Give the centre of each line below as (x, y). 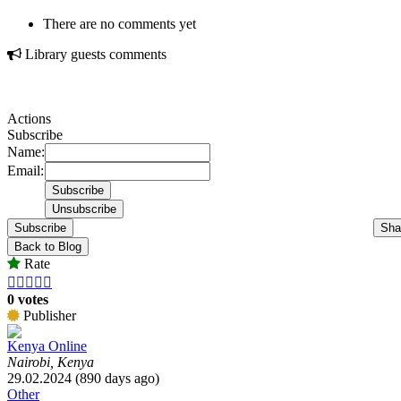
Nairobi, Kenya (51, 362)
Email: (26, 170)
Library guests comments (94, 54)
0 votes (28, 299)
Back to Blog (48, 246)
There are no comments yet (119, 23)
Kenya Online (47, 346)
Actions (29, 118)
